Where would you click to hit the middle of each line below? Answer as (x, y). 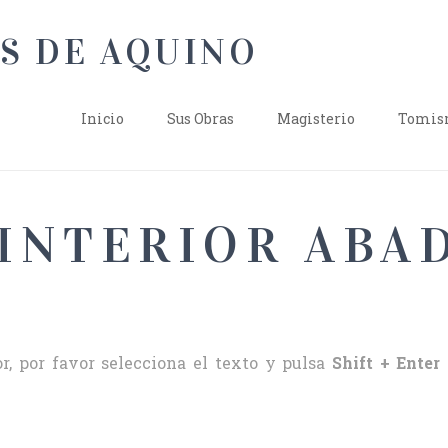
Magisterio (315, 119)
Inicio (102, 119)
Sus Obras (200, 119)
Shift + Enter (386, 363)
